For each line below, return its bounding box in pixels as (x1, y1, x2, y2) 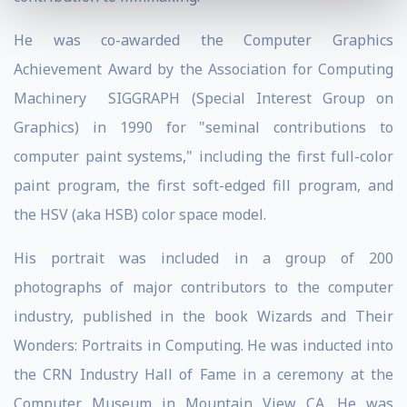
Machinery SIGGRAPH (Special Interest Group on (14, 88, 393, 108)
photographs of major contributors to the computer (14, 277, 393, 297)
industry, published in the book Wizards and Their (14, 306, 393, 326)
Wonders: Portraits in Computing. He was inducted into (14, 335, 393, 355)
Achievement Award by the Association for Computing (14, 59, 393, 79)
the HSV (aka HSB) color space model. (14, 204, 266, 224)
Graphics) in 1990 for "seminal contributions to (14, 117, 393, 137)
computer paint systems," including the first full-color (14, 146, 393, 166)
